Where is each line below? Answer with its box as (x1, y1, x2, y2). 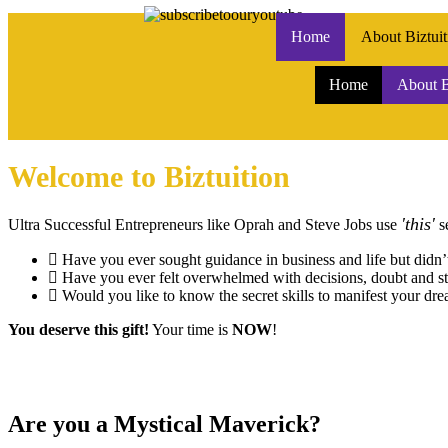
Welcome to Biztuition (8, 159, 290, 193)
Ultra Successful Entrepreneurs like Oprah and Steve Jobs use (8, 215, 401, 233)
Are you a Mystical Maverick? (8, 410, 321, 437)
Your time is (149, 320, 232, 338)
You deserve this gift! (8, 320, 149, 338)
